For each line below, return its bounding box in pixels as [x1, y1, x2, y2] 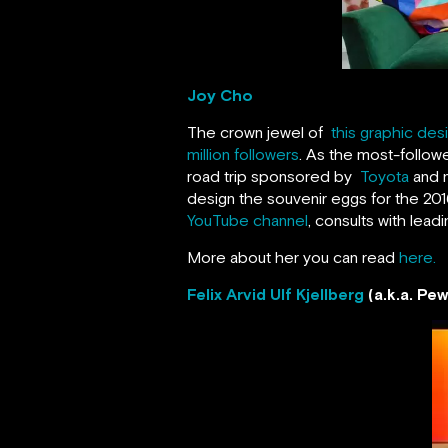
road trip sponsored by [187, 166, 360, 185]
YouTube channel [187, 210, 308, 229]
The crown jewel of [187, 122, 331, 141]
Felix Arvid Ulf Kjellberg [187, 284, 364, 303]
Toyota [360, 166, 409, 185]
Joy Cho [187, 85, 253, 104]
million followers [187, 144, 299, 163]
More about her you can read [187, 247, 399, 266]
